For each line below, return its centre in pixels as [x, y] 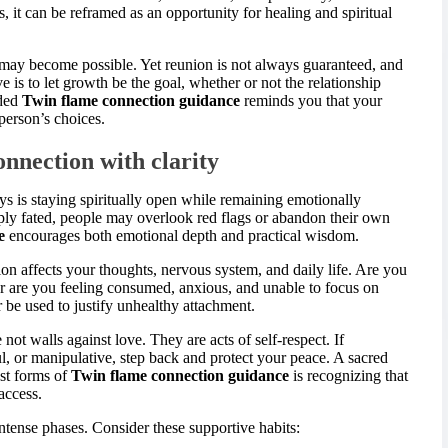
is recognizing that [348, 375]
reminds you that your [311, 100]
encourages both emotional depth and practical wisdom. [182, 235]
